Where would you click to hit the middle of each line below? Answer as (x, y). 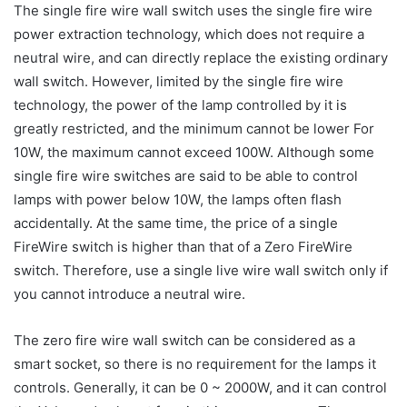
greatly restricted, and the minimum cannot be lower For (194, 128)
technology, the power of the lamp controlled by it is (180, 104)
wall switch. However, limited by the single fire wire (179, 81)
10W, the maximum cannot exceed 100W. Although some (194, 152)
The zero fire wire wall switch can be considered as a (184, 340)
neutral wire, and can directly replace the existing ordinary (201, 57)
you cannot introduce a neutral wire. (129, 293)
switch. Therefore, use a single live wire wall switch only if (201, 270)
